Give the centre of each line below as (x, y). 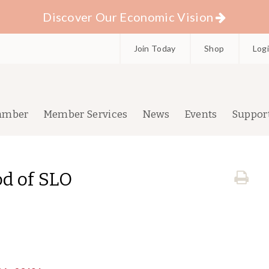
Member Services (85, 114)
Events (201, 114)
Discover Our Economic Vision (128, 17)
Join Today (155, 48)
